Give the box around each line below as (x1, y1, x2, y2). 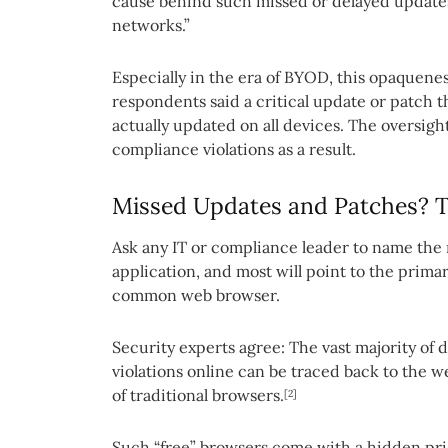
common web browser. (112, 284, 280, 305)
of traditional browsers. (112, 384, 284, 405)
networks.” (112, 15, 190, 36)
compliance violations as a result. (112, 139, 356, 160)
